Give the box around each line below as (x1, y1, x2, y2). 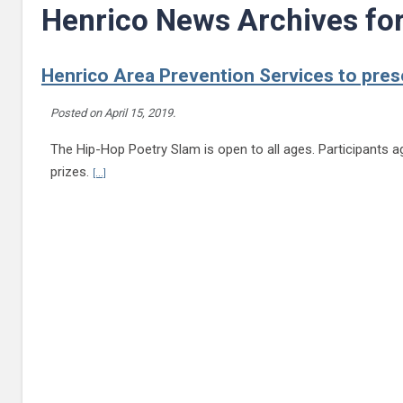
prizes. (49, 163, 93, 180)
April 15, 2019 (103, 105, 173, 120)
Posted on (49, 105, 104, 120)
